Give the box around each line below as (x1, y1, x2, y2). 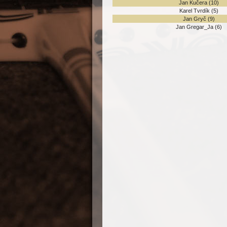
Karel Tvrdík (179, 8, 210, 14)
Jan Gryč (183, 16, 206, 22)
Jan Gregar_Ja (176, 24, 213, 30)
